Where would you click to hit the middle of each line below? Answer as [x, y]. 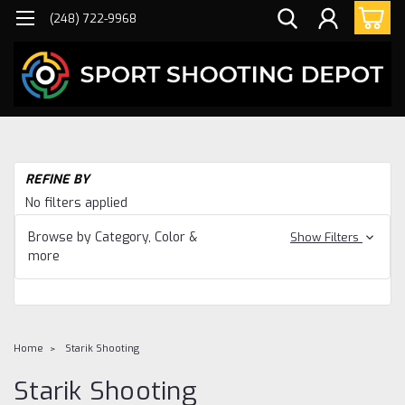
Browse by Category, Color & [113, 237]
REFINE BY [58, 179]
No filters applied [76, 202]
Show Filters [326, 237]
